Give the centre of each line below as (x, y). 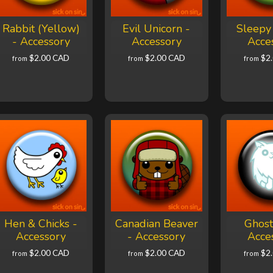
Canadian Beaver (156, 224)
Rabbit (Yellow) (41, 29)
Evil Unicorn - (157, 29)
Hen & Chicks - (41, 224)
